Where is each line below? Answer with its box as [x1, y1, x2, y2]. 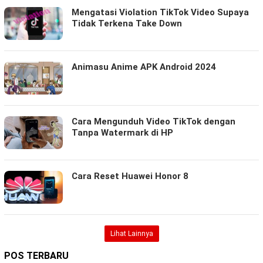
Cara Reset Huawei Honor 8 [72, 170, 188, 181]
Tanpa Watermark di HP [72, 127, 173, 138]
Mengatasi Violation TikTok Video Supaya [72, 6, 249, 18]
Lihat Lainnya [110, 229, 153, 238]
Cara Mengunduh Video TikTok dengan [72, 116, 235, 127]
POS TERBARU [4, 249, 69, 261]
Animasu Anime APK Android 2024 [72, 61, 216, 72]
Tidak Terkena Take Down [72, 18, 182, 29]
